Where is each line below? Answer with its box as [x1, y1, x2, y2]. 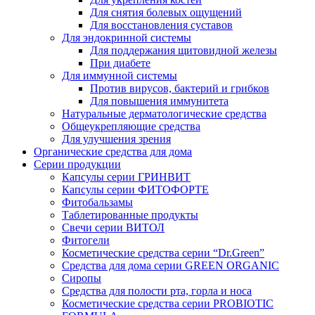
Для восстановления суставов [90, 18, 233, 31]
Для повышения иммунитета [90, 94, 229, 107]
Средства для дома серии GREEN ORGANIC [62, 259, 279, 271]
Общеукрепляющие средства [62, 120, 200, 132]
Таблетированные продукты [62, 208, 198, 221]
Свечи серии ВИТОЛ [62, 221, 165, 233]
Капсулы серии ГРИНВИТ [62, 170, 191, 183]
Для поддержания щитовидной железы [90, 44, 277, 56]
